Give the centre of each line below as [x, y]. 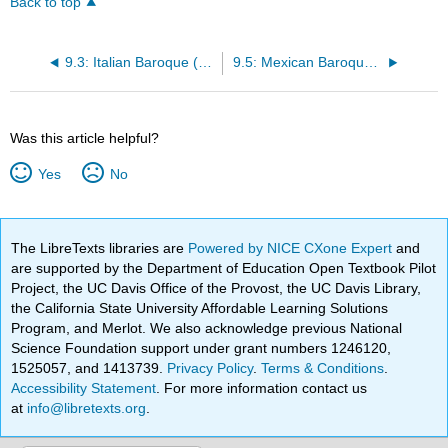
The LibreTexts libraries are [100, 247]
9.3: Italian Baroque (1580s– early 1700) [204, 62]
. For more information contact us [262, 387]
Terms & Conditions [323, 367]
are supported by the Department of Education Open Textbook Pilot [224, 267]
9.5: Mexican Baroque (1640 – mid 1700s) [370, 62]
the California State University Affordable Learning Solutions [200, 307]
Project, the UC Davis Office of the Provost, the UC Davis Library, [216, 287]
